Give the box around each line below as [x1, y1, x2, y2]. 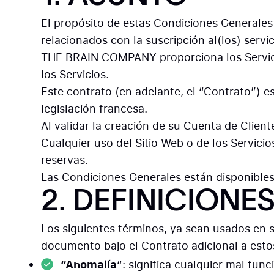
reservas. [41, 152, 89, 168]
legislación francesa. [41, 101, 148, 116]
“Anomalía [61, 256, 117, 272]
